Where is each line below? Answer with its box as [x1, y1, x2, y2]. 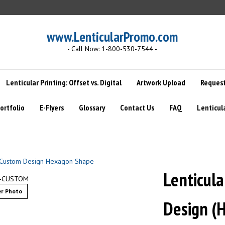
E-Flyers [40, 102, 64, 113]
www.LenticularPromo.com [46, 28, 178, 46]
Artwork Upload [137, 77, 185, 87]
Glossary [79, 102, 105, 113]
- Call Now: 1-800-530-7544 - [67, 44, 157, 53]
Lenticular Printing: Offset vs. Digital [6, 77, 122, 87]
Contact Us [120, 102, 154, 113]
